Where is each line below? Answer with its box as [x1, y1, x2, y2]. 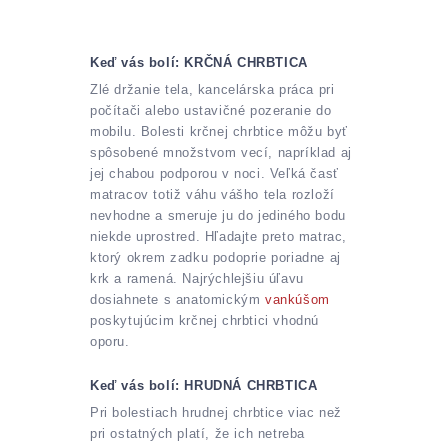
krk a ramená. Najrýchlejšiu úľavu [90, 271, 304, 287]
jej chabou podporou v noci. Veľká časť [90, 166, 339, 182]
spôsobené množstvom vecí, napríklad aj [90, 145, 352, 161]
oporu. [90, 334, 130, 350]
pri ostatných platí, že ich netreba [90, 425, 306, 441]
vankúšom [265, 292, 330, 308]
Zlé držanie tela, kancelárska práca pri [90, 82, 335, 98]
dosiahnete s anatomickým [90, 292, 266, 308]
